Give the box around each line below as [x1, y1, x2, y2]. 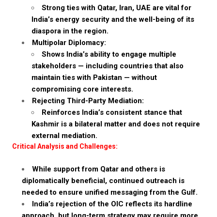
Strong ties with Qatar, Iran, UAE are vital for [42, 3, 191, 12]
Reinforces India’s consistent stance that [42, 108, 182, 117]
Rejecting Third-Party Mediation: [32, 96, 144, 105]
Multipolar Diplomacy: [32, 38, 106, 47]
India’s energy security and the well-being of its [31, 15, 194, 24]
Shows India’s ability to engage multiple [42, 50, 176, 59]
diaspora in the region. [31, 27, 108, 35]
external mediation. [31, 131, 97, 140]
